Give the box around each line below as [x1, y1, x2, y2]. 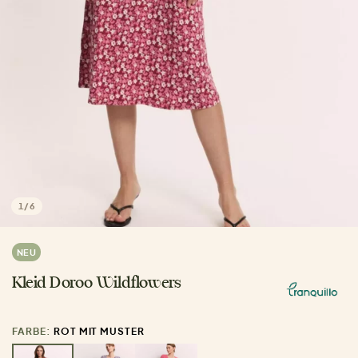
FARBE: [12, 325, 54, 338]
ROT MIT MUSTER [53, 325, 145, 338]
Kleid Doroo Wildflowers [12, 276, 182, 292]
